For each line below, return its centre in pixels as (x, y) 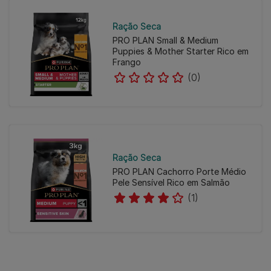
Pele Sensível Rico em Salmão (171, 183)
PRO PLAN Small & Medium (165, 41)
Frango (126, 62)
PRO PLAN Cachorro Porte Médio (179, 172)
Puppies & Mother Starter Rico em (180, 51)
